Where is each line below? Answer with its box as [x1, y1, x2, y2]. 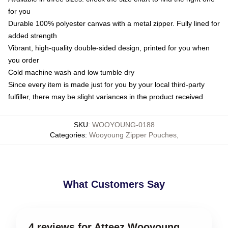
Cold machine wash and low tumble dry [8, 68, 134, 76]
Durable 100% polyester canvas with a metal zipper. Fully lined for [8, 19, 220, 27]
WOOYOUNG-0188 [92, 120, 155, 129]
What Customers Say [63, 178, 165, 190]
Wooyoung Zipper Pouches [89, 130, 177, 139]
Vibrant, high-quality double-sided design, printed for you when [8, 43, 210, 52]
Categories [49, 130, 85, 139]
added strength [8, 31, 57, 40]
